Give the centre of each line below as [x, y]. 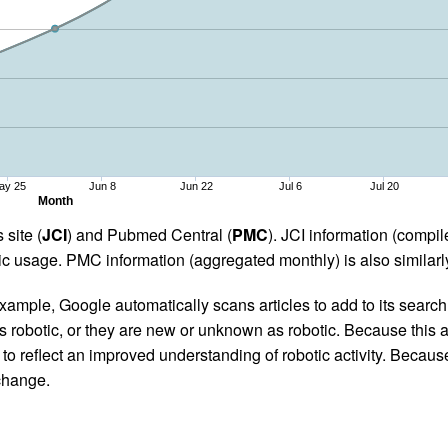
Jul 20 [384, 185]
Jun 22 [196, 185]
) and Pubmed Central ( [149, 234]
